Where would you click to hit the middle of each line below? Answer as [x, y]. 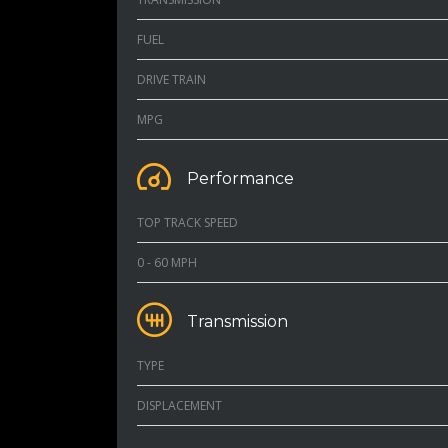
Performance [240, 178]
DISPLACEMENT [179, 405]
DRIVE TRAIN [171, 79]
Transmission [237, 321]
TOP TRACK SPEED [187, 222]
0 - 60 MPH [167, 262]
